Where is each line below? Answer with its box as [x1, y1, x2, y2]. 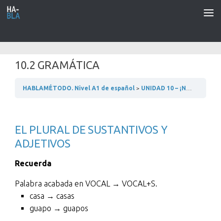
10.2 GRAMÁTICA [15, 59, 100, 71]
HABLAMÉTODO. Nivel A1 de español [23, 85, 136, 91]
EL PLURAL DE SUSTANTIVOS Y [15, 123, 168, 136]
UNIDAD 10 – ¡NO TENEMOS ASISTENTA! [141, 85, 186, 91]
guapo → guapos [30, 204, 88, 213]
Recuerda [15, 159, 51, 168]
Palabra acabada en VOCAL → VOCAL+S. [15, 179, 157, 188]
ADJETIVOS [15, 137, 71, 149]
